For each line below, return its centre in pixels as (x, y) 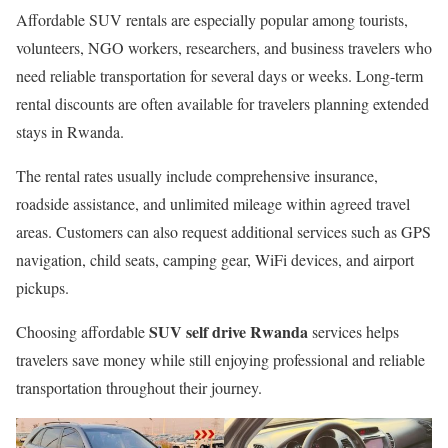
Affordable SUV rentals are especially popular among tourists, (212, 19)
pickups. (42, 287)
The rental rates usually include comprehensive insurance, (197, 175)
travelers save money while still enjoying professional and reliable (220, 359)
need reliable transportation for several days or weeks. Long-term (219, 75)
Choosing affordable (82, 331)
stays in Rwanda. (70, 131)
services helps (353, 331)
